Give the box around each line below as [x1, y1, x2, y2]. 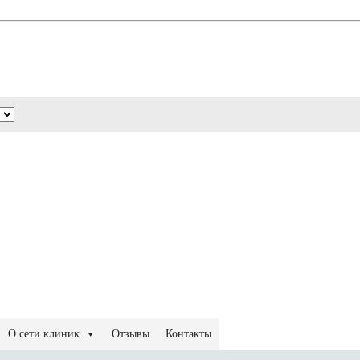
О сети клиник [8, 327, 80, 340]
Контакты [166, 327, 211, 340]
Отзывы [112, 327, 149, 340]
